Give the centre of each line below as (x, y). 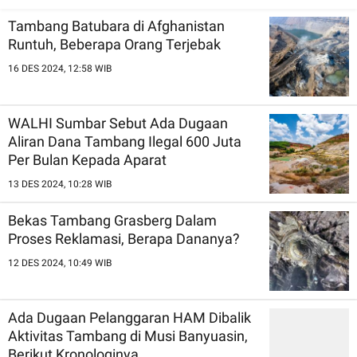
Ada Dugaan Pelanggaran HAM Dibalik (129, 318)
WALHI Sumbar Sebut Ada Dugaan (118, 123)
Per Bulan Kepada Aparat (87, 160)
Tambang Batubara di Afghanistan (116, 26)
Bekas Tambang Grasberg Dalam (112, 220)
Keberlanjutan (173, 26)
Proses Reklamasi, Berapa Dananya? (124, 239)
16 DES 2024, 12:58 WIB (60, 69)
